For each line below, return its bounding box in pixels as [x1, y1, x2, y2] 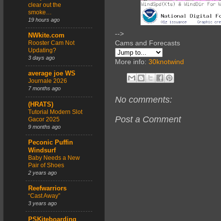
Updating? [28, 47, 56, 54]
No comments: [115, 94, 172, 105]
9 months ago [28, 123, 61, 130]
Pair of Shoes [28, 162, 64, 169]
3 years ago [28, 200, 57, 207]
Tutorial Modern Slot [28, 108, 82, 115]
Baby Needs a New [28, 154, 80, 162]
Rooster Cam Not [28, 39, 74, 47]
